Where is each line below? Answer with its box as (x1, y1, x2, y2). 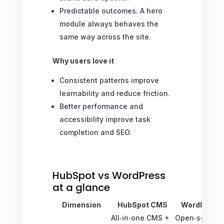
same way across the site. (59, 32, 151, 41)
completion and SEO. (59, 127, 131, 136)
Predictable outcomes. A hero (59, 6, 162, 15)
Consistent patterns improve (59, 75, 159, 84)
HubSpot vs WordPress (52, 168, 165, 182)
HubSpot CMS (117, 200, 167, 209)
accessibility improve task (59, 114, 150, 123)
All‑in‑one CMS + (110, 213, 169, 222)
